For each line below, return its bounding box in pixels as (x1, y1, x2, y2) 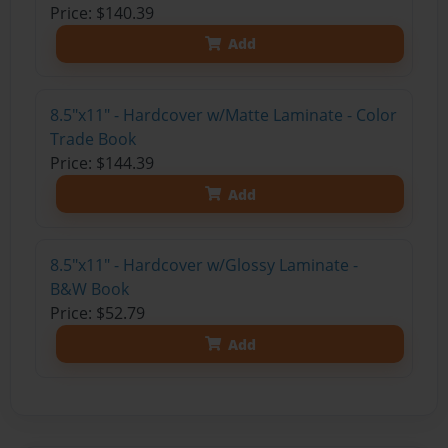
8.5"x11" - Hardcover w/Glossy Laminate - (49, 254, 358, 277)
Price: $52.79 (49, 302, 145, 325)
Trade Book (49, 128, 136, 151)
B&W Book (49, 278, 129, 301)
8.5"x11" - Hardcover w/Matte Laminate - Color (49, 104, 397, 127)
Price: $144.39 (49, 152, 154, 175)
